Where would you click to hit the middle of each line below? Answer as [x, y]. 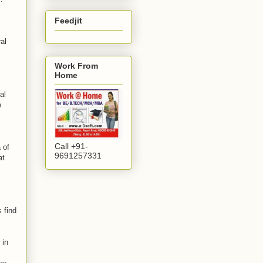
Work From [76, 65]
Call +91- [71, 146]
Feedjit [68, 20]
